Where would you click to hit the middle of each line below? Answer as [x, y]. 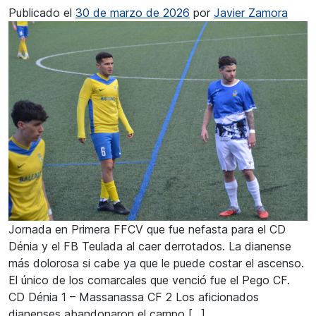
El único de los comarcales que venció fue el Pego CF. [149, 280]
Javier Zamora [251, 13]
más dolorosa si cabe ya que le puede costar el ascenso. [156, 263]
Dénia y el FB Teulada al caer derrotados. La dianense [150, 246]
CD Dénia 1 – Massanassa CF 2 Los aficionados [134, 297]
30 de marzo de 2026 [133, 13]
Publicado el [42, 13]
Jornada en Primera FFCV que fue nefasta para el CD [147, 229]
